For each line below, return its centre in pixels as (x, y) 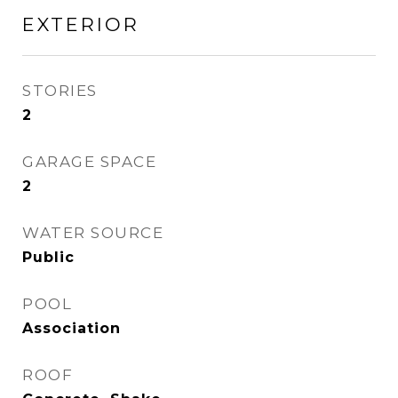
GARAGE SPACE (89, 162)
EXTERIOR (81, 24)
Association (72, 328)
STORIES (60, 91)
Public (48, 257)
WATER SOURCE (93, 233)
